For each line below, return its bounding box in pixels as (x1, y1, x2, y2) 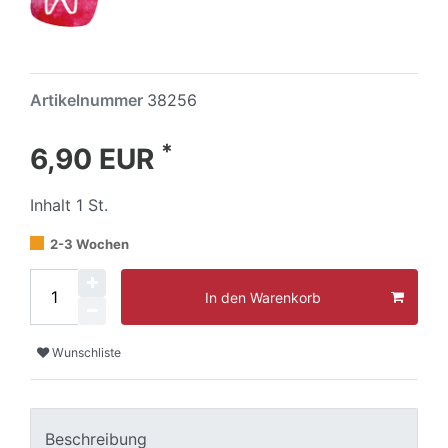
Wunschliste (52, 344, 121, 360)
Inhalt (30, 195, 76, 216)
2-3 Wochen (50, 236, 129, 253)
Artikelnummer (30, 90, 147, 111)
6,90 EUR (30, 142, 161, 177)
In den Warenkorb (205, 288, 321, 306)
